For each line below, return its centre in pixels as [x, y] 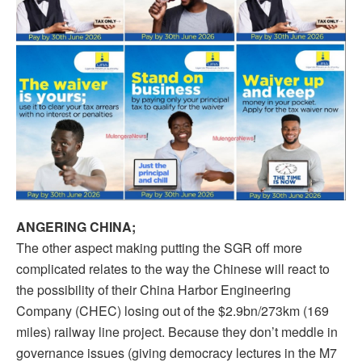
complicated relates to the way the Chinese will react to [173, 269]
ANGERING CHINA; [76, 227]
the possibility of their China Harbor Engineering [154, 290]
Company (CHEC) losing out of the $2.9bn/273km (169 [173, 311]
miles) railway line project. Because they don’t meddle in [177, 332]
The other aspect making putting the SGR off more [159, 248]
